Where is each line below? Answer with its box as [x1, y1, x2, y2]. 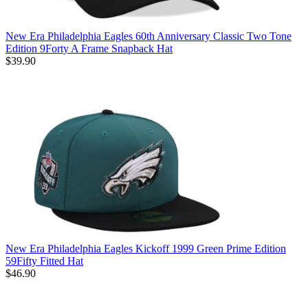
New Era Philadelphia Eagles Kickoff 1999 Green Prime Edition [5, 242, 286, 254]
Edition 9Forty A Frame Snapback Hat [5, 43, 173, 54]
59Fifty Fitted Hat [5, 254, 83, 267]
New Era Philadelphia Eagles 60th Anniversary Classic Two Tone [5, 30, 291, 42]
